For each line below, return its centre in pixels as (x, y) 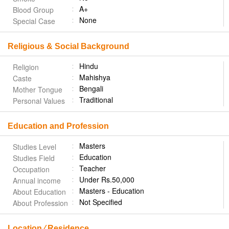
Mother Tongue (38, 89)
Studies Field (34, 158)
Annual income (37, 180)
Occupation (31, 169)
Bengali (91, 88)
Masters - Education (114, 191)
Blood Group (33, 10)
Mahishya (95, 77)
